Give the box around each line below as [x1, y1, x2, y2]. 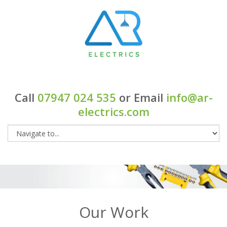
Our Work [79, 202, 148, 223]
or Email [116, 90, 166, 105]
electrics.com [78, 104, 149, 120]
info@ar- [166, 90, 213, 105]
